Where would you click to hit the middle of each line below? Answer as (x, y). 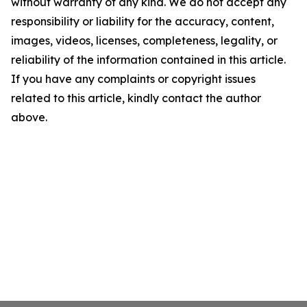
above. (29, 117)
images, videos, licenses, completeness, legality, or (144, 40)
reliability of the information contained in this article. (148, 60)
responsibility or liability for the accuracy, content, (143, 21)
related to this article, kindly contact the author (136, 98)
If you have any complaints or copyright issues (133, 79)
